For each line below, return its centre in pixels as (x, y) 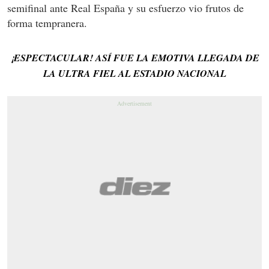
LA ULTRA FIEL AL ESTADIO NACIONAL (134, 74)
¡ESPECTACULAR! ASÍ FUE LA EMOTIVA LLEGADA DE (134, 58)
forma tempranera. (47, 23)
